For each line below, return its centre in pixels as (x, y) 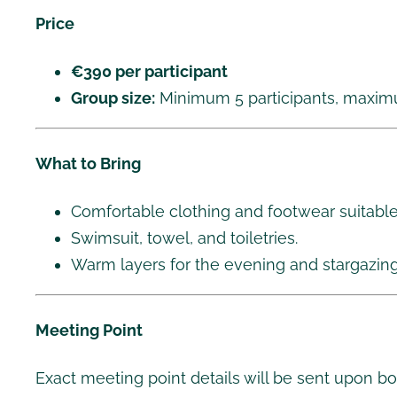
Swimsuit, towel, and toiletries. (184, 238)
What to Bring (88, 164)
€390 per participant (149, 72)
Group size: (113, 98)
